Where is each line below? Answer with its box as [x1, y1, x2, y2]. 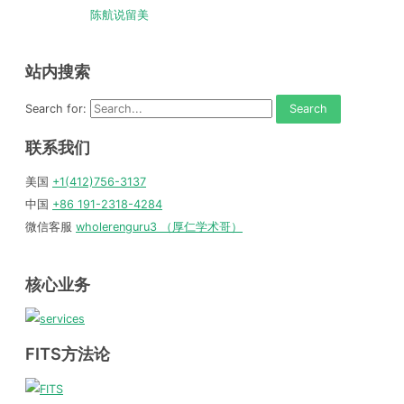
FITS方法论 [25, 344, 110, 364]
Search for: [25, 101, 87, 115]
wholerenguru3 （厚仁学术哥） [76, 220, 243, 234]
